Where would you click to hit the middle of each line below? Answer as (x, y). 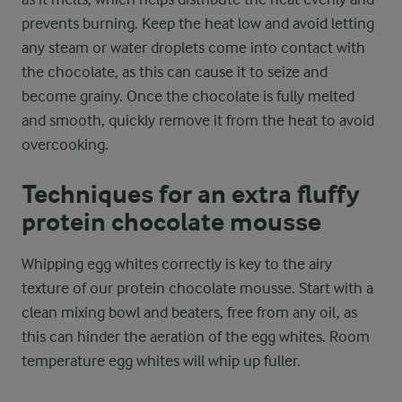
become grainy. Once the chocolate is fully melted (188, 96)
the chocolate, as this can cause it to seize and (175, 72)
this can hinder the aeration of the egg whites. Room (196, 336)
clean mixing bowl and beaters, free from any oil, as (189, 312)
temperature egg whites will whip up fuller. (161, 361)
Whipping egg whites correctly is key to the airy (177, 264)
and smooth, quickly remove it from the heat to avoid (198, 120)
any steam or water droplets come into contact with (193, 48)
